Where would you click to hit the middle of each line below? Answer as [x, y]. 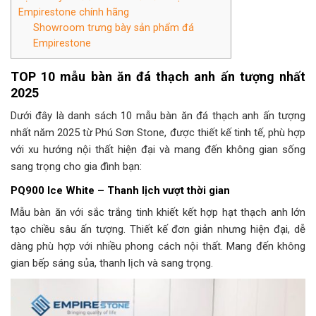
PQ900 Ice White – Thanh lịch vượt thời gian [120, 190]
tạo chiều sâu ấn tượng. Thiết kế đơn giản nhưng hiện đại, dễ [158, 230]
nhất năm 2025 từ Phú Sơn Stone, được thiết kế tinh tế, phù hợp [158, 132]
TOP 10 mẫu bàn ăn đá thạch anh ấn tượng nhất [158, 76]
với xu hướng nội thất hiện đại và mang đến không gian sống [158, 149]
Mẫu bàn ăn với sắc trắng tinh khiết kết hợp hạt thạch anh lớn [158, 213]
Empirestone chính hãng [74, 12]
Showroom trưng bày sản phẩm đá [114, 27]
